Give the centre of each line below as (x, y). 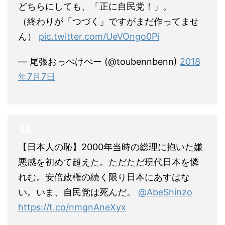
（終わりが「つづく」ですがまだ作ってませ (108, 21)
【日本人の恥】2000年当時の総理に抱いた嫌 (110, 147)
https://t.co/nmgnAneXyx (72, 207)
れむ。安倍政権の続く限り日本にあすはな (104, 177)
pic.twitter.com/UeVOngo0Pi (99, 36)
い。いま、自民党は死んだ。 (78, 192)
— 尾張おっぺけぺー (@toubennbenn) (99, 61)
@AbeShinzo (165, 192)
